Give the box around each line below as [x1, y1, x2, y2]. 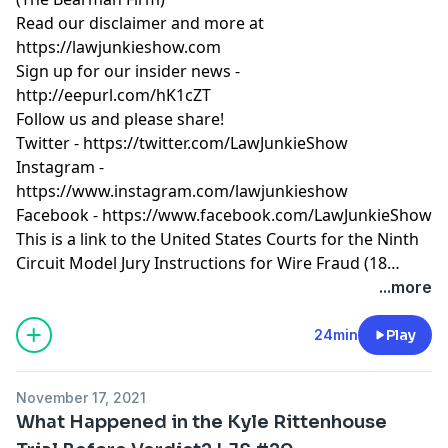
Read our [16, 11, 89, 34]
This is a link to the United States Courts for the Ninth [16, 227, 419, 250]
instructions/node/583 [16, 299, 185, 322]
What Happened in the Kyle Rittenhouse [16, 410, 387, 433]
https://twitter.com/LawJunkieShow [83, 131, 348, 154]
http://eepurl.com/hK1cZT [16, 83, 211, 106]
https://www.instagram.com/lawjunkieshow [16, 179, 348, 202]
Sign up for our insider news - [16, 59, 240, 82]
